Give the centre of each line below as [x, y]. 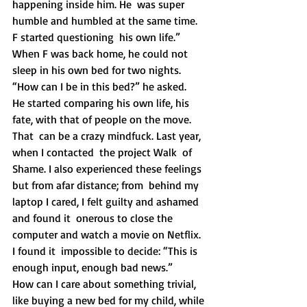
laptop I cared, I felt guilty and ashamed [107, 201]
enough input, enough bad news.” [93, 267]
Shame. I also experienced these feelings [108, 169]
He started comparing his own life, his [102, 103]
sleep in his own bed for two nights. [98, 70]
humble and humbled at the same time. [106, 21]
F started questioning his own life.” [96, 37]
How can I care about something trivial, [106, 284]
